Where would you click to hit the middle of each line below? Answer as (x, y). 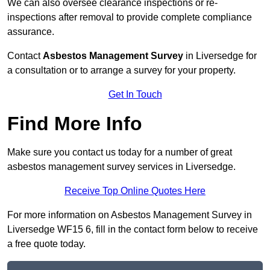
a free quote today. (46, 244)
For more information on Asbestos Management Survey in (130, 215)
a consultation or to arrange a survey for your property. (121, 71)
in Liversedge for (220, 56)
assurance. (31, 32)
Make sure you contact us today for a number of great (120, 152)
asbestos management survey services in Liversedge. (121, 167)
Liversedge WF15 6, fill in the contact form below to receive (133, 230)
